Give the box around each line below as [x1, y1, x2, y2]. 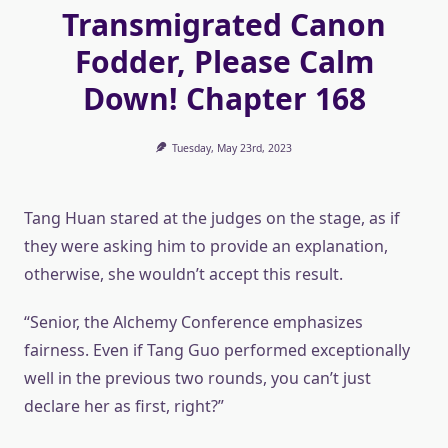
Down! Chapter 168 [82, 78, 366, 119]
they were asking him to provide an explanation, [24, 235, 388, 257]
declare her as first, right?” [24, 395, 224, 417]
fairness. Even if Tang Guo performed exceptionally [24, 339, 410, 361]
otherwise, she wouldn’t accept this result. [24, 263, 343, 285]
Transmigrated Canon [62, 4, 386, 45]
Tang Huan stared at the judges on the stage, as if [24, 207, 400, 229]
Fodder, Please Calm [74, 41, 374, 82]
